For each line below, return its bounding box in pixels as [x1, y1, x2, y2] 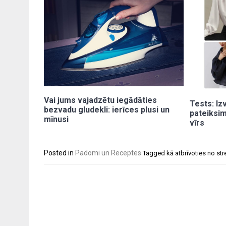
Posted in [44, 148, 75, 157]
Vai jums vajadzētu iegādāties [44, 95, 157, 105]
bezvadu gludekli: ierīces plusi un [44, 104, 169, 115]
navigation [43, 184, 91, 196]
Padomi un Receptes [75, 148, 141, 157]
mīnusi [44, 114, 69, 124]
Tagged [143, 149, 166, 157]
